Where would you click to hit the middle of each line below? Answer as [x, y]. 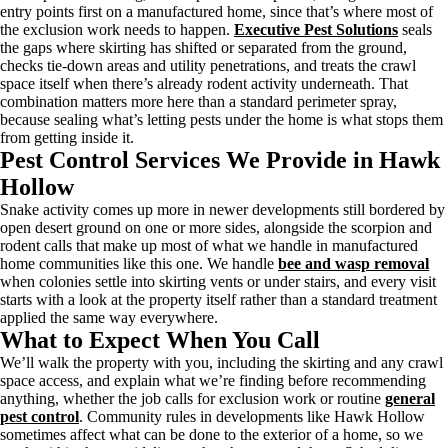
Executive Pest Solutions [316, 29]
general [410, 398]
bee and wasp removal [353, 263]
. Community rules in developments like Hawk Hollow [252, 416]
